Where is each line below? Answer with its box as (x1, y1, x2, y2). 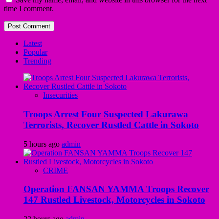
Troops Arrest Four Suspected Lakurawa (23, 109, 188, 119)
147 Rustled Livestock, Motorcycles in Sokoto (23, 195, 205, 205)
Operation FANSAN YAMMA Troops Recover (23, 184, 209, 195)
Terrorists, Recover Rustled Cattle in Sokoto (23, 119, 199, 130)
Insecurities (43, 91, 78, 100)
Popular (23, 48, 47, 57)
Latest (23, 39, 42, 48)
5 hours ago (23, 139, 62, 148)
